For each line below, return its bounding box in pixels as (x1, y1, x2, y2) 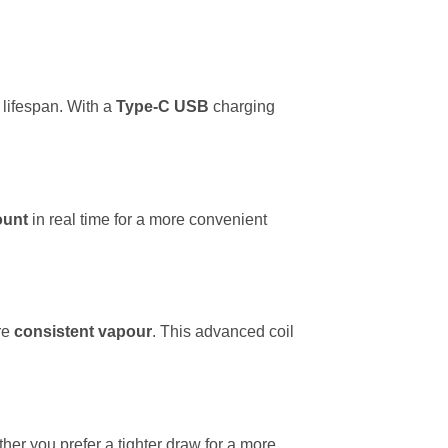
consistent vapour (14, 323, 152, 341)
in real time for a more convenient (28, 210, 267, 228)
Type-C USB (116, 97, 209, 115)
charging (209, 97, 275, 115)
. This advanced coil (152, 323, 294, 341)
